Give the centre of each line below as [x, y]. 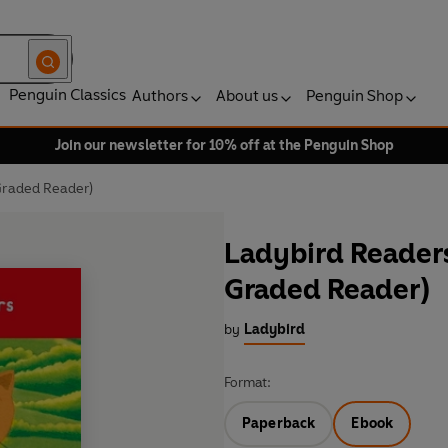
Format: [247, 383]
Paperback [279, 424]
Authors [160, 95]
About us [247, 95]
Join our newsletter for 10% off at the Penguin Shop [224, 145]
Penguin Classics [67, 94]
